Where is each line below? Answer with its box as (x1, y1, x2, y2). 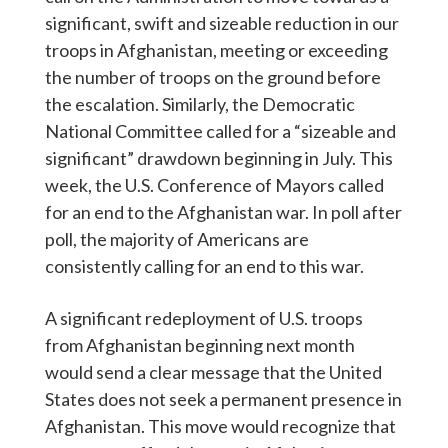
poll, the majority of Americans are (45, 228, 309, 251)
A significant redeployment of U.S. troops (45, 307, 363, 330)
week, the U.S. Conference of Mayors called (45, 174, 384, 197)
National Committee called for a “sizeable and (45, 120, 396, 143)
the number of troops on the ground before (45, 66, 381, 89)
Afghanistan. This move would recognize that (45, 415, 396, 438)
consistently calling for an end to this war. (45, 255, 364, 278)
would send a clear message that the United (45, 361, 382, 384)
